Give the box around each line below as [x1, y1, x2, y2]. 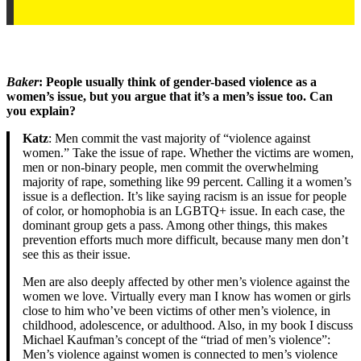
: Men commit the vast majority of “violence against [48, 131, 310, 145]
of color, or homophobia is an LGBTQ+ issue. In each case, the [23, 203, 345, 218]
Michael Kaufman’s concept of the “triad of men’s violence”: [23, 332, 330, 346]
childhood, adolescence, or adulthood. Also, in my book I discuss [23, 317, 353, 332]
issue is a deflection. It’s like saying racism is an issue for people [23, 189, 346, 203]
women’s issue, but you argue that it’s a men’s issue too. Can [6, 89, 333, 103]
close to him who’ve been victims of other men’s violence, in [23, 303, 330, 317]
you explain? [6, 103, 76, 118]
